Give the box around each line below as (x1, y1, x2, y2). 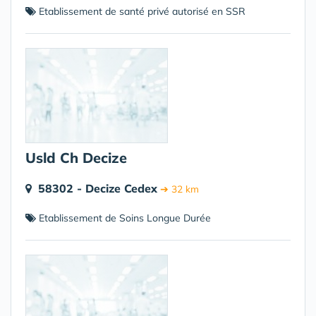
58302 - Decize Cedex (38, 181, 157, 195)
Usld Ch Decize (25, 149, 127, 166)
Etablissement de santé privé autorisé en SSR (36, 5, 245, 18)
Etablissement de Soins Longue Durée (36, 212, 211, 224)
